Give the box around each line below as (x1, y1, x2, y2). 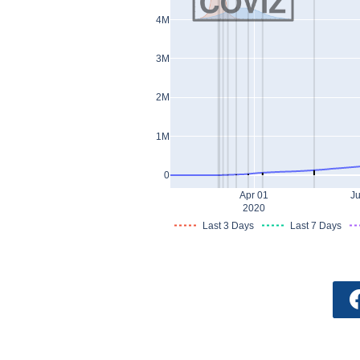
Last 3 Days (202, 220, 254, 232)
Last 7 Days (290, 220, 342, 232)
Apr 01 (239, 190, 269, 202)
